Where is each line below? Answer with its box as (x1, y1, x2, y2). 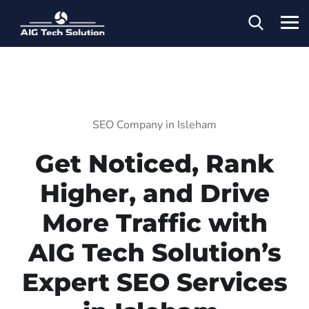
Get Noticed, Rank (35, 148, 274, 179)
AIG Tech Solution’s (28, 237, 281, 268)
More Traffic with (41, 207, 268, 238)
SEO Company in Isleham (92, 117, 217, 132)
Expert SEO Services (21, 266, 288, 297)
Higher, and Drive (39, 177, 270, 208)
